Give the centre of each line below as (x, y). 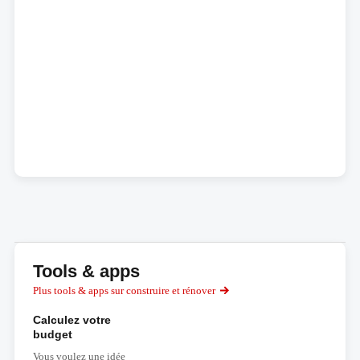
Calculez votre (72, 320)
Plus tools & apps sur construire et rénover (124, 290)
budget (52, 335)
